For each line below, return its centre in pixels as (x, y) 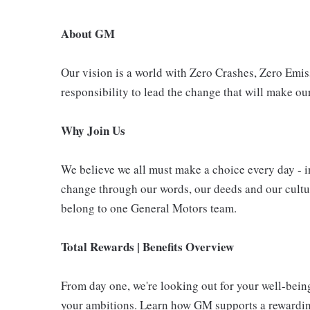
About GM (88, 34)
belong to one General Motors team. (149, 208)
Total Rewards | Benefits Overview (147, 247)
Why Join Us (93, 130)
